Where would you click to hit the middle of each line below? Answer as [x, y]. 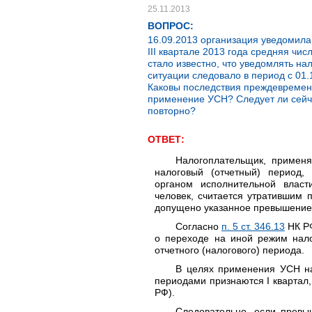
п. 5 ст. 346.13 [253, 226]
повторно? [172, 111]
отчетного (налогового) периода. [229, 250]
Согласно [198, 226]
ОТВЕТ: [166, 139]
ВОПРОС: [171, 26]
